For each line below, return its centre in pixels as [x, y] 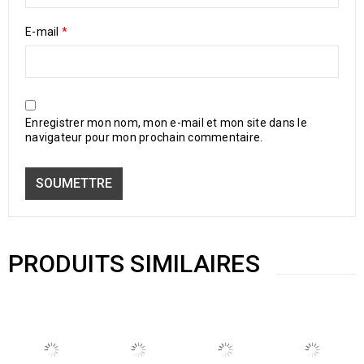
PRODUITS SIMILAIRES [134, 264]
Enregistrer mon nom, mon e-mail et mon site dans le [166, 123]
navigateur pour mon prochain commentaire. [144, 137]
